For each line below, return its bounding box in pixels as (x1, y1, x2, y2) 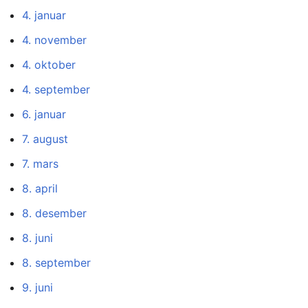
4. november (22, 33, 87, 47)
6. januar (22, 107, 66, 122)
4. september (22, 82, 90, 97)
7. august (22, 132, 68, 146)
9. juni (22, 280, 53, 295)
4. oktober (22, 58, 76, 72)
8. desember (22, 206, 87, 221)
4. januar (22, 8, 66, 23)
